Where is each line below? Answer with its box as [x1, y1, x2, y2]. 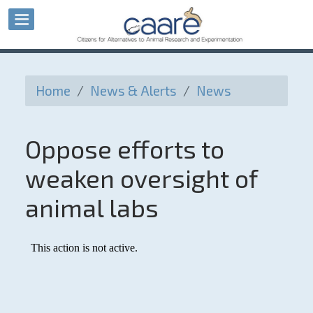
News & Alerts [89, 82, 177, 99]
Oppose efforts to [24, 133, 224, 163]
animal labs [24, 191, 159, 222]
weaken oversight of [24, 162, 257, 193]
